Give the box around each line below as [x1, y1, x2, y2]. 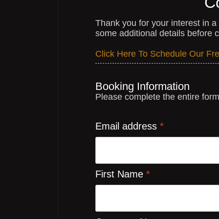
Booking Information [95, 80, 190, 92]
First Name [95, 169, 146, 179]
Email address [95, 121, 160, 131]
